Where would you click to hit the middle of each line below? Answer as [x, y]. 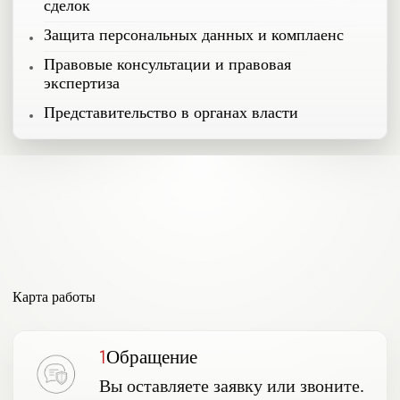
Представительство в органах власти [171, 112]
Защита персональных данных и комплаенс [194, 35]
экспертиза [82, 83]
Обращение [152, 357]
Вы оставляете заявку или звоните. [232, 385]
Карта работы [54, 297]
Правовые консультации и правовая [167, 64]
